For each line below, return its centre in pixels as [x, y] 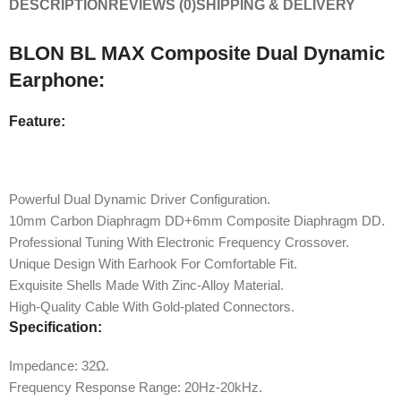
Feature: [37, 121]
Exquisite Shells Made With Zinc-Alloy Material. [146, 285]
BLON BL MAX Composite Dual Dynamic [197, 53]
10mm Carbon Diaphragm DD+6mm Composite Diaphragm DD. [197, 220]
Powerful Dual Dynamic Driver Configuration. [140, 199]
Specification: [55, 327]
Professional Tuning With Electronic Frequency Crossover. [179, 242]
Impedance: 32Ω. [59, 365]
